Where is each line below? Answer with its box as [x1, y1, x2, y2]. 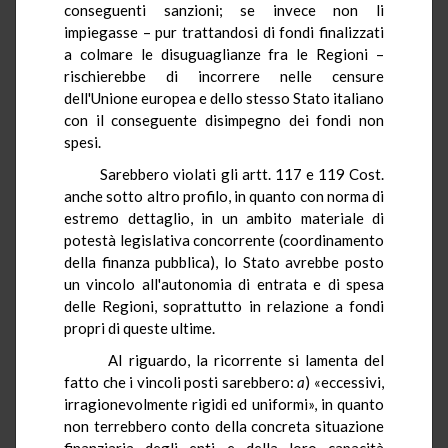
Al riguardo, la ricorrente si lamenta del [84, 350, 384, 369]
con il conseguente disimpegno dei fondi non [64, 110, 384, 129]
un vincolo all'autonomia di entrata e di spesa [64, 274, 384, 293]
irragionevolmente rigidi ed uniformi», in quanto [64, 394, 384, 413]
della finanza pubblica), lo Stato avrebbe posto [64, 252, 384, 271]
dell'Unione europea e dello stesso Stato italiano [64, 88, 384, 107]
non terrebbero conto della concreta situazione [64, 416, 384, 435]
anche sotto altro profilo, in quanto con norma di [64, 186, 384, 205]
